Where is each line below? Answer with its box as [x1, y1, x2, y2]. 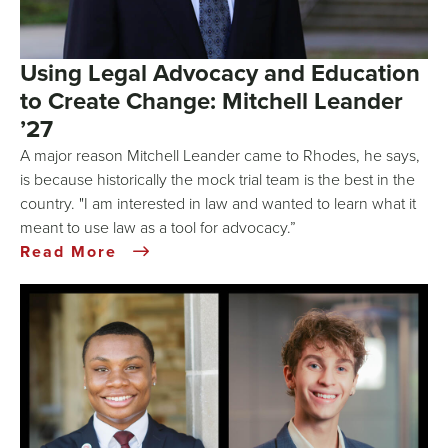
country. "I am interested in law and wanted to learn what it [20, 192, 416, 215]
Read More [20, 240, 123, 264]
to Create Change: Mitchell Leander [20, 83, 403, 119]
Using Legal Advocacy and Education [20, 55, 420, 91]
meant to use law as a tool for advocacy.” [20, 216, 300, 239]
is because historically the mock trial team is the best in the [20, 168, 415, 191]
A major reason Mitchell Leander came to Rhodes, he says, [20, 144, 420, 167]
